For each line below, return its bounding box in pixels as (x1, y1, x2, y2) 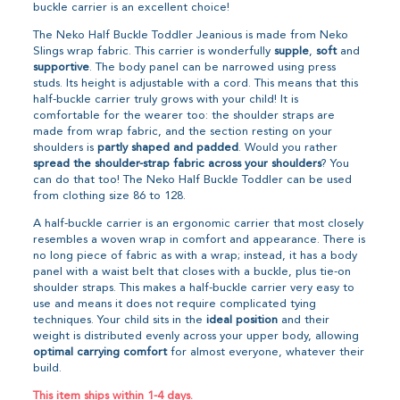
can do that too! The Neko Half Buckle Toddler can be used (33, 173, 353, 186)
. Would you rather (238, 141, 338, 154)
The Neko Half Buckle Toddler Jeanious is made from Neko (33, 29, 349, 41)
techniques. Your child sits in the (33, 313, 207, 326)
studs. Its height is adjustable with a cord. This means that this (33, 77, 359, 89)
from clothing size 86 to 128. (33, 189, 187, 202)
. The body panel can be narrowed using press (89, 61, 337, 73)
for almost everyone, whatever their (167, 346, 365, 358)
